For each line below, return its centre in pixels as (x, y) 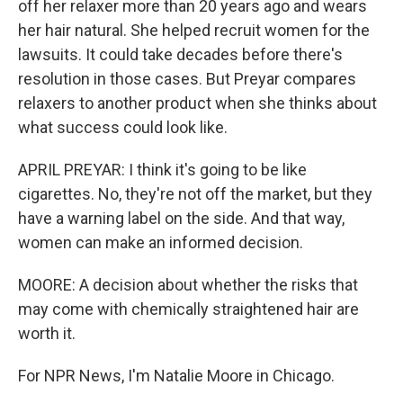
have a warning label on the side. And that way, (181, 218)
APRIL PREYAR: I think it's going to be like (162, 170)
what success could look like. (123, 127)
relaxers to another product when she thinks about (197, 103)
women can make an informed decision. (161, 242)
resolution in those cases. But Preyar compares (187, 79)
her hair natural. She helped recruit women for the (194, 30)
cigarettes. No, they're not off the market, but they (195, 194)
